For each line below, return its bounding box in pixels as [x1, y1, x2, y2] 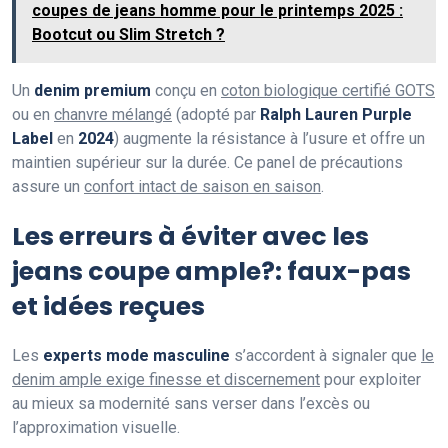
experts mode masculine [43, 346, 230, 366]
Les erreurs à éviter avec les [12, 219, 369, 255]
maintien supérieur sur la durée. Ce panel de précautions [12, 153, 403, 173]
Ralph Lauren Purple [260, 105, 412, 125]
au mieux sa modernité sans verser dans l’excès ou [12, 394, 370, 414]
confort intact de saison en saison [84, 177, 321, 197]
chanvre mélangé [54, 105, 172, 125]
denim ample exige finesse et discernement [12, 370, 320, 390]
